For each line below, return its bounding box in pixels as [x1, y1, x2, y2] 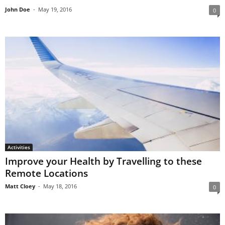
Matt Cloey [5, 182, 35, 190]
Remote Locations [5, 166, 88, 180]
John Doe [5, 5, 30, 13]
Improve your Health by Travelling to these [5, 154, 202, 168]
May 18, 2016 [43, 182, 77, 190]
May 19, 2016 [38, 5, 72, 13]
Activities [8, 143, 30, 151]
